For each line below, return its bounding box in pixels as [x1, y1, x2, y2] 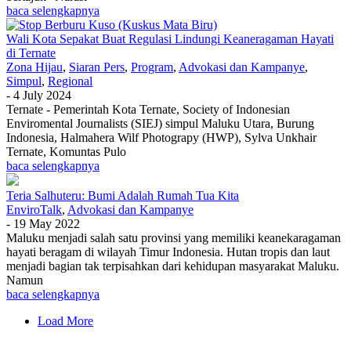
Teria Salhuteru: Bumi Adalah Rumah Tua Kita [6, 188, 239, 202]
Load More [38, 313, 93, 327]
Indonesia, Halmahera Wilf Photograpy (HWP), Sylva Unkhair [6, 130, 317, 144]
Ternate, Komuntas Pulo [6, 144, 126, 158]
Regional [48, 74, 92, 88]
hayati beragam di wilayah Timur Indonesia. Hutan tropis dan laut [6, 244, 330, 259]
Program [131, 60, 173, 74]
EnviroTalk [6, 202, 62, 216]
